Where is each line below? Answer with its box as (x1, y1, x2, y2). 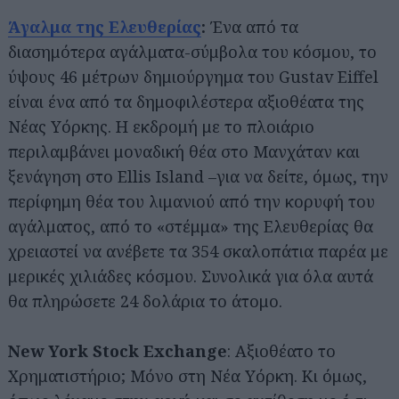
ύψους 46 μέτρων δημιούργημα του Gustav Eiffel (8, 65, 379, 87)
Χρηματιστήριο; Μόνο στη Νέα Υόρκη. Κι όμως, (8, 364, 367, 387)
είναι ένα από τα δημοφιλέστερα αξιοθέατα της (8, 90, 364, 112)
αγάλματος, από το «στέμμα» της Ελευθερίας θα (8, 215, 373, 237)
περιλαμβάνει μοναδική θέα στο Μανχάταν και (8, 140, 360, 162)
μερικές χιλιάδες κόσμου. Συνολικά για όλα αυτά (8, 265, 373, 287)
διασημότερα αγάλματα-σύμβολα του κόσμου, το (8, 40, 377, 62)
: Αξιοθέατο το (227, 339, 336, 362)
